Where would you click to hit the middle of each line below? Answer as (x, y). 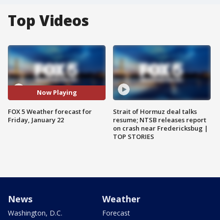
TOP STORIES (134, 136)
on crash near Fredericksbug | (161, 128)
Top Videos (48, 20)
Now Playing (57, 93)
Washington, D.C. (35, 213)
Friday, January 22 (36, 120)
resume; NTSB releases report (160, 120)
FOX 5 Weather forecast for (50, 111)
